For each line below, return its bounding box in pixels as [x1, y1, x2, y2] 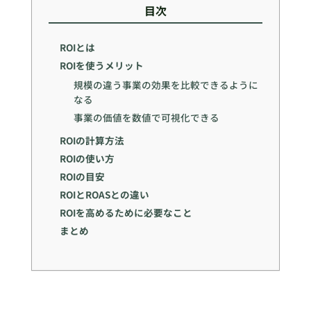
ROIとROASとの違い [59, 187, 149, 202]
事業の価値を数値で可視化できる [74, 110, 220, 124]
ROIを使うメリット [59, 58, 144, 72]
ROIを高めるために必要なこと [59, 205, 192, 220]
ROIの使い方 [59, 151, 115, 166]
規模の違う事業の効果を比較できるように [74, 77, 259, 92]
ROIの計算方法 [59, 133, 124, 148]
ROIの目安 [59, 169, 105, 184]
